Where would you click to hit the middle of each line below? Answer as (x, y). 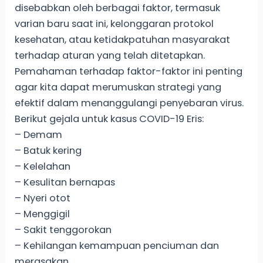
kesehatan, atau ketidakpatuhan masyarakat (123, 39)
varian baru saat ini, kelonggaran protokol (114, 23)
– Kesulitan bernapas (65, 182)
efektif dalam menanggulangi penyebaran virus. (129, 103)
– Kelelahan (43, 166)
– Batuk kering (48, 150)
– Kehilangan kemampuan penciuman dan (117, 245)
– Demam (39, 134)
